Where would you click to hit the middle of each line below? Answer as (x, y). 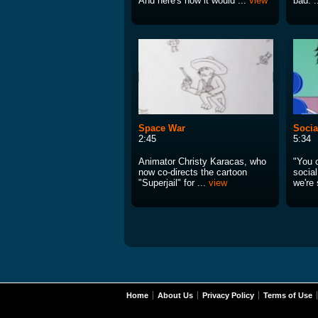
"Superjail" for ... (174, 183)
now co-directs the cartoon (193, 172)
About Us (175, 296)
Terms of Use (288, 296)
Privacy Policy (228, 296)
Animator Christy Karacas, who (202, 162)
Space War (162, 128)
